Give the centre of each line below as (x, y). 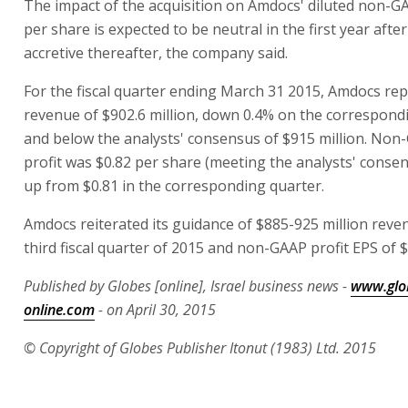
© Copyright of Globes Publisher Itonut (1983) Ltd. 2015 (200, 347)
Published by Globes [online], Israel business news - (187, 286)
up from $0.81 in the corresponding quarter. (174, 185)
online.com (59, 309)
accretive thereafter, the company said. (156, 52)
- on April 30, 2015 (155, 309)
